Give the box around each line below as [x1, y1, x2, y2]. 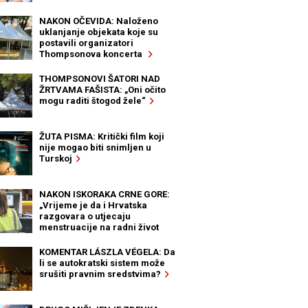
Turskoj [39, 153, 77, 164]
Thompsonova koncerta [39, 49, 149, 60]
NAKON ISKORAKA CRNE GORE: [39, 189, 170, 200]
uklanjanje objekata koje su [39, 27, 159, 38]
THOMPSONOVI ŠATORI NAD [39, 74, 161, 85]
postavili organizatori [39, 38, 134, 49]
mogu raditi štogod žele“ [39, 96, 151, 107]
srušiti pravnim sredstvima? [39, 269, 166, 280]
